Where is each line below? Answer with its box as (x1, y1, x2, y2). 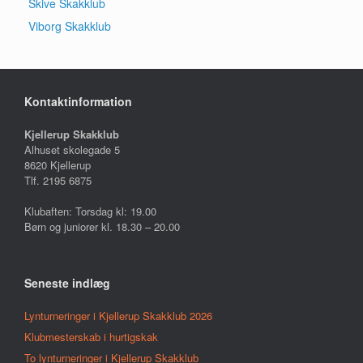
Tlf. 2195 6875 (24, 172, 92, 188)
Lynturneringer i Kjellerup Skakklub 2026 (24, 308, 212, 324)
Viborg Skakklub (28, 17, 111, 34)
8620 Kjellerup (24, 156, 91, 173)
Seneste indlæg (24, 275, 110, 292)
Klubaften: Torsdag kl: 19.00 (24, 203, 156, 220)
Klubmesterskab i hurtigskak (24, 329, 158, 345)
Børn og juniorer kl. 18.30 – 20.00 (24, 219, 180, 235)
